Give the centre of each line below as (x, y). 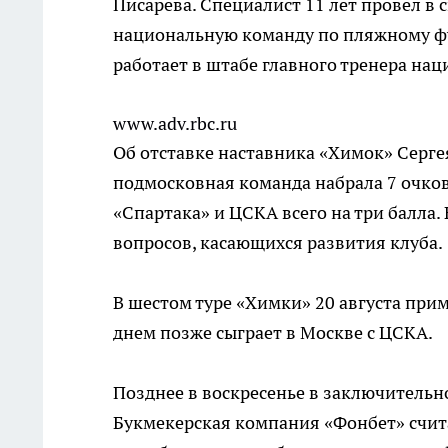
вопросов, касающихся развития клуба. (278, 243)
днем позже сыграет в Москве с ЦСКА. (273, 333)
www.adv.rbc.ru (175, 124)
